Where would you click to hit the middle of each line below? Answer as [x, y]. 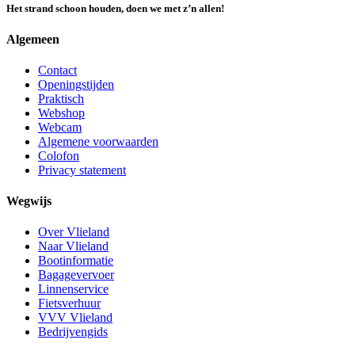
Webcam [60, 127]
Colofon [59, 155]
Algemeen [33, 39]
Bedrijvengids [73, 332]
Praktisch [61, 98]
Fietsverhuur [69, 303]
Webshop [61, 113]
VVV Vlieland [75, 318]
